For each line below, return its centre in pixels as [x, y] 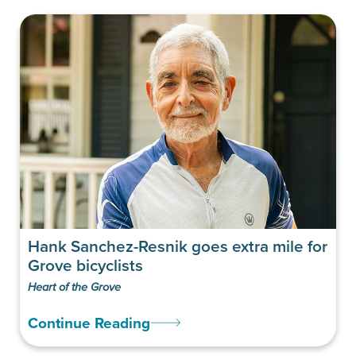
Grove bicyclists [85, 265]
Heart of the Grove [74, 287]
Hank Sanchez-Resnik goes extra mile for [178, 246]
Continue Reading [89, 322]
